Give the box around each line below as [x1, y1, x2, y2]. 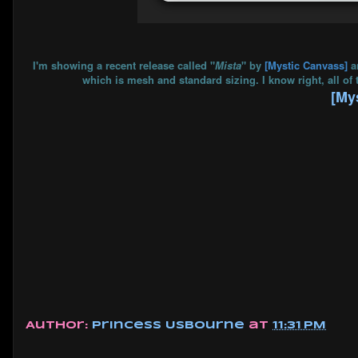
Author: [26, 320, 92, 332]
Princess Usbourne [92, 320, 249, 332]
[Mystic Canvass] [261, 57, 351, 73]
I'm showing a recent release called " [32, 57, 215, 73]
